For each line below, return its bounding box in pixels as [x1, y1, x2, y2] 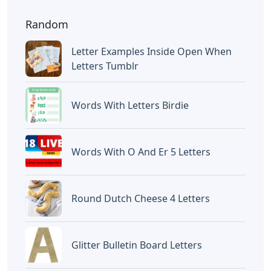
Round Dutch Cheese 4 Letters [71, 192, 210, 206]
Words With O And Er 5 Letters [71, 145, 211, 159]
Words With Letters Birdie [71, 99, 189, 113]
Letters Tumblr [71, 59, 139, 73]
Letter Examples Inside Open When [71, 45, 232, 59]
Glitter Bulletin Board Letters [71, 238, 202, 252]
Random [25, 17, 68, 32]
